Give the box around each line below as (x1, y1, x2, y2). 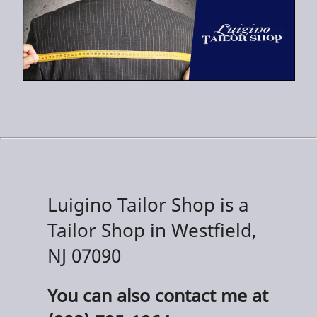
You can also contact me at (47, 282, 269, 307)
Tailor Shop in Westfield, (47, 217, 258, 243)
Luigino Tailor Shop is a (47, 191, 250, 217)
